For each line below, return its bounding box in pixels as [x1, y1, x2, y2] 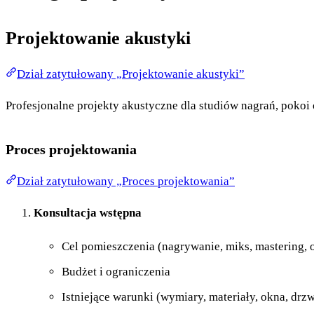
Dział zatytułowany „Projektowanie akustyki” [17, 67, 245, 81]
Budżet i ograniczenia [62, 265, 170, 279]
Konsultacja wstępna [34, 206, 142, 220]
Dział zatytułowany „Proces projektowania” [17, 175, 235, 189]
